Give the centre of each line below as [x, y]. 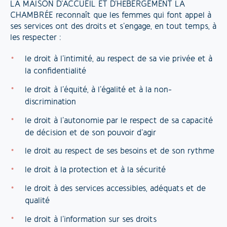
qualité [37, 201]
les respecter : [35, 38]
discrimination [50, 102]
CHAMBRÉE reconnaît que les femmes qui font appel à [111, 15]
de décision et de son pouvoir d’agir [91, 133]
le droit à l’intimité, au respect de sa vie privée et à [118, 60]
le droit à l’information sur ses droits [90, 220]
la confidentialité [55, 72]
